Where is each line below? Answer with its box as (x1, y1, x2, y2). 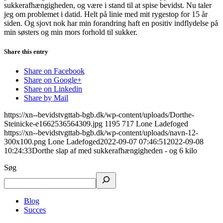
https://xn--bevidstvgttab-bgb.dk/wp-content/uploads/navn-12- (4, 128, 198, 137)
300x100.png (4, 137, 46, 146)
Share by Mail (24, 94, 68, 103)
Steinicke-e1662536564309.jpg (4, 119, 103, 128)
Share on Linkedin (24, 85, 82, 94)
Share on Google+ (24, 76, 82, 85)
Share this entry (4, 47, 48, 55)
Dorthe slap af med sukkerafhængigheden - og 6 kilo (32, 146, 197, 155)
